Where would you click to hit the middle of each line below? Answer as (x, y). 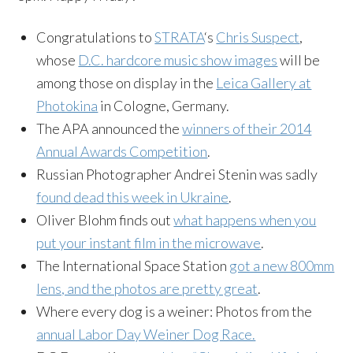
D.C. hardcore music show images (178, 59)
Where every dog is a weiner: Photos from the (175, 311)
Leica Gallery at (264, 82)
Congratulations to (96, 37)
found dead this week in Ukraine (133, 197)
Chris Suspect (258, 37)
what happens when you (245, 219)
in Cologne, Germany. (164, 105)
